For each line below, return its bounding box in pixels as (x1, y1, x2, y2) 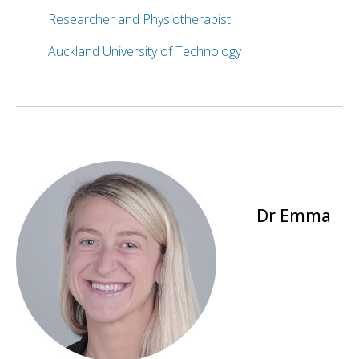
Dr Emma (256, 204, 331, 227)
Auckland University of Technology (48, 42, 241, 60)
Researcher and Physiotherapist (48, 10, 231, 28)
